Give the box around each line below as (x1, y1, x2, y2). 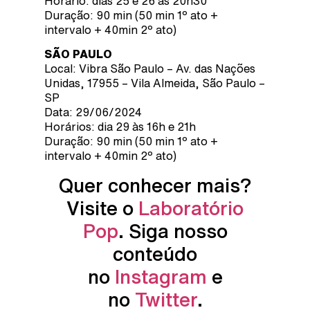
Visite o (66, 197, 138, 218)
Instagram (114, 266, 207, 286)
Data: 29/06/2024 (44, 107, 142, 118)
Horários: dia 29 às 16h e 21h (44, 121, 196, 133)
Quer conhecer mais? (58, 174, 252, 195)
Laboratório (138, 197, 244, 218)
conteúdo (113, 243, 197, 264)
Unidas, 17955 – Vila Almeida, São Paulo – (44, 77, 265, 89)
